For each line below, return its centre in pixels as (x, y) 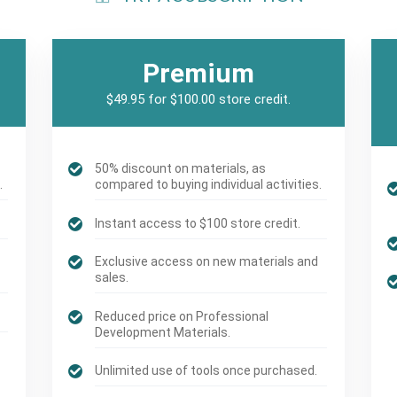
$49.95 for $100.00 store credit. (198, 100)
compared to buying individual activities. (209, 185)
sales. (112, 278)
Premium (198, 74)
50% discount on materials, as (181, 169)
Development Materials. (163, 332)
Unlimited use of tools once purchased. (206, 370)
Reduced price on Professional (182, 316)
